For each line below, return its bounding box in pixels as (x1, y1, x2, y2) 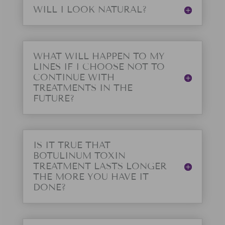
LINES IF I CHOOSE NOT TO (33, 61, 165, 73)
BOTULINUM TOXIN (33, 150, 126, 162)
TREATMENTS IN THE (33, 82, 133, 94)
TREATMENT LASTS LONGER (33, 161, 167, 172)
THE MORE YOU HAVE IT (33, 171, 149, 183)
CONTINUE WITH (33, 72, 115, 83)
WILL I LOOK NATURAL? (33, 4, 147, 16)
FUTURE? (33, 93, 74, 104)
